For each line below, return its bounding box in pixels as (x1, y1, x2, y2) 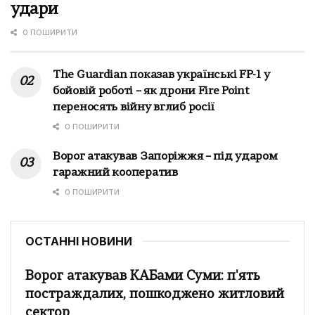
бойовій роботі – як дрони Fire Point (53, 85, 250, 97)
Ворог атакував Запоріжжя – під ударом (53, 150, 278, 162)
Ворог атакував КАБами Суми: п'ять (25, 269, 260, 283)
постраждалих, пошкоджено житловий (25, 288, 284, 302)
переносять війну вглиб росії (53, 101, 215, 113)
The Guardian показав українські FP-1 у (53, 69, 270, 81)
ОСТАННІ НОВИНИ (25, 233, 132, 248)
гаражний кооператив (53, 167, 178, 179)
